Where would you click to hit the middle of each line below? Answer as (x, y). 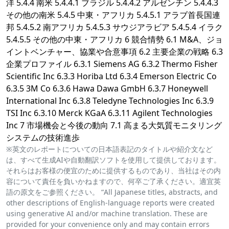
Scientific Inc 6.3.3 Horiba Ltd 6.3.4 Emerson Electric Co (111, 76)
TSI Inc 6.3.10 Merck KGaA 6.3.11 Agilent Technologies (109, 113)
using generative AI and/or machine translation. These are (107, 214)
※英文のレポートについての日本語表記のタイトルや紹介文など (109, 149)
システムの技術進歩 (43, 138)
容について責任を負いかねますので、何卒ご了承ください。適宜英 (113, 181)
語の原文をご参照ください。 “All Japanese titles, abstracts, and (112, 192)
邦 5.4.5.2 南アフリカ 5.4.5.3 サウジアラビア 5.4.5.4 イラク (114, 27)
